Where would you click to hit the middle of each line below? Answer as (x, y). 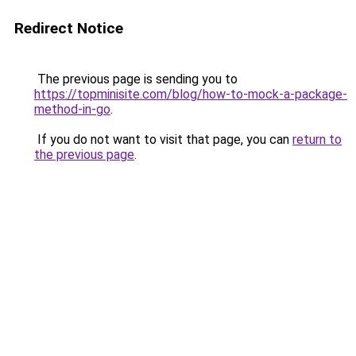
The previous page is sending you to (136, 79)
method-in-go (72, 109)
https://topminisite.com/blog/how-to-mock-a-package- (191, 94)
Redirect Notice (69, 28)
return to (317, 139)
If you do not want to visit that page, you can (163, 139)
